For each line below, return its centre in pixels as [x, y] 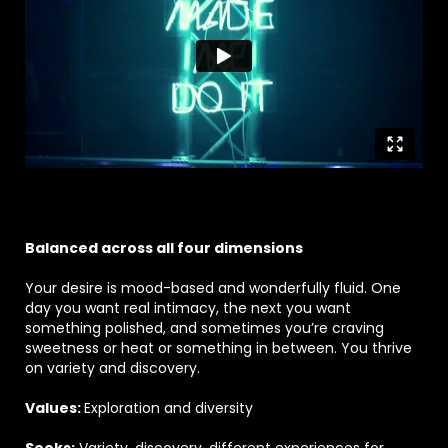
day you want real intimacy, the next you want [188, 308]
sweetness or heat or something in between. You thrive [218, 348]
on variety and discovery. [112, 368]
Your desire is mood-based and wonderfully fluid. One [213, 288]
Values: [54, 408]
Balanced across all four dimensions [164, 248]
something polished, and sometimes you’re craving [204, 328]
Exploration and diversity [168, 408]
